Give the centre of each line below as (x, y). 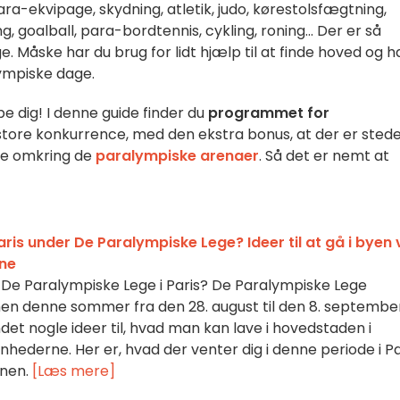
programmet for (267, 113)
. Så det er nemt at (324, 156)
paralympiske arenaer (177, 156)
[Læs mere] (74, 371)
